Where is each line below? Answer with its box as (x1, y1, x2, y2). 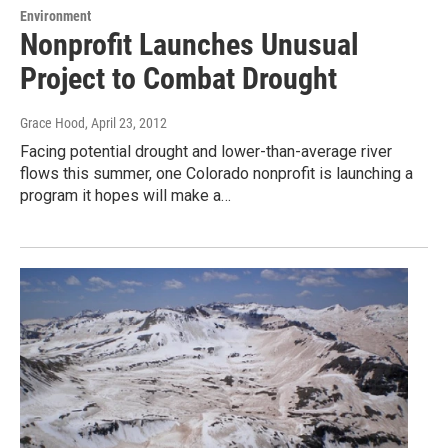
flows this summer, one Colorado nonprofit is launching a (20, 163, 413, 183)
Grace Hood (20, 114, 85, 131)
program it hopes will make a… (20, 185, 231, 205)
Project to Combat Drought (20, 60, 337, 96)
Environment (20, 7, 91, 24)
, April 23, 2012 (85, 114, 167, 131)
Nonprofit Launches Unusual (20, 26, 359, 62)
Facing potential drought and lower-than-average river (20, 141, 392, 161)
